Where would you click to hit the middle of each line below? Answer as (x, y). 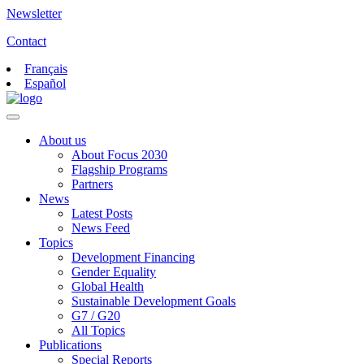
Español (45, 83)
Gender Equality (114, 272)
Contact (26, 41)
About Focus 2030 (119, 155)
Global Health (108, 286)
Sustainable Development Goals (154, 301)
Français (46, 69)
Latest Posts (102, 213)
